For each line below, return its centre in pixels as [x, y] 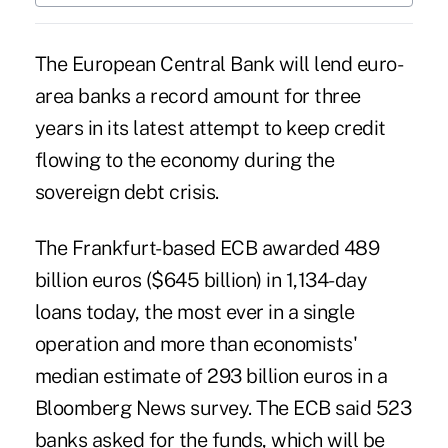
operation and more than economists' [196, 344]
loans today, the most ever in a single [194, 312]
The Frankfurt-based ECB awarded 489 [207, 248]
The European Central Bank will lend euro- [219, 64]
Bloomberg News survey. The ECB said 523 [223, 408]
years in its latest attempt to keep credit [210, 128]
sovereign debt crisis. [126, 192]
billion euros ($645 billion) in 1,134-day [201, 280]
